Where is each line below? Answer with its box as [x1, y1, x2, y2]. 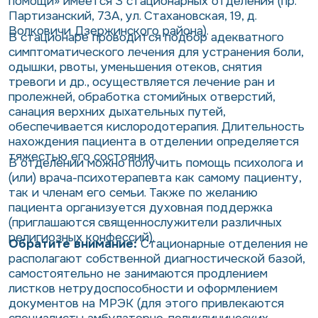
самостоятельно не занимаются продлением [9, 265, 268, 281]
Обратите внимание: [9, 236, 137, 251]
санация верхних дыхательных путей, [9, 104, 225, 119]
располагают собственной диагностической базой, [9, 251, 305, 266]
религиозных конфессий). [9, 229, 155, 245]
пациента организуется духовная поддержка [9, 199, 273, 215]
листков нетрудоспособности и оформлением [9, 280, 278, 296]
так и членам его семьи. [9, 185, 146, 200]
